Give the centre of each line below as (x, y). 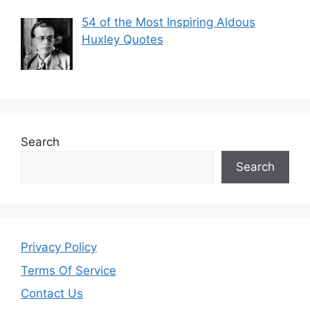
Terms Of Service (69, 270)
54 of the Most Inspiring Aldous (168, 22)
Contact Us (52, 294)
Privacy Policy (59, 247)
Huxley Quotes (122, 40)
